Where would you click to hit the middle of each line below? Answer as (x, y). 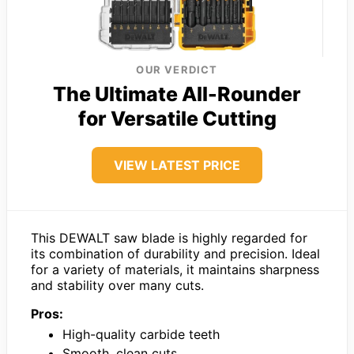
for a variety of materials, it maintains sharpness (175, 269)
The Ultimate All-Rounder (177, 94)
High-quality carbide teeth (141, 334)
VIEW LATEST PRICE (177, 165)
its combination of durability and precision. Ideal (175, 253)
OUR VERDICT (177, 69)
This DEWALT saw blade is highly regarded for (169, 237)
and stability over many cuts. (117, 285)
